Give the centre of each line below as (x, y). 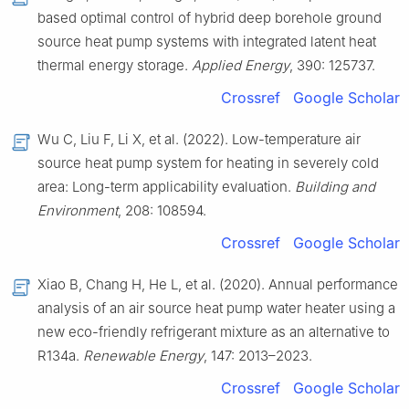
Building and (335, 187)
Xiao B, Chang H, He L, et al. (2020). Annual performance (218, 285)
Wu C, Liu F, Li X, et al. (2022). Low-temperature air (199, 140)
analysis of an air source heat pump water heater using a (216, 309)
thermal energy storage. (115, 66)
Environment (78, 211)
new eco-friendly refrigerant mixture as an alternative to (214, 332)
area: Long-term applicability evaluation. (166, 187)
